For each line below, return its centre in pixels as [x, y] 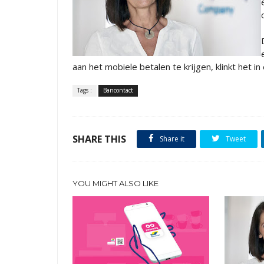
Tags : [85, 90]
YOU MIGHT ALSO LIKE [115, 183]
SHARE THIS [99, 139]
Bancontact [118, 90]
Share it [171, 139]
